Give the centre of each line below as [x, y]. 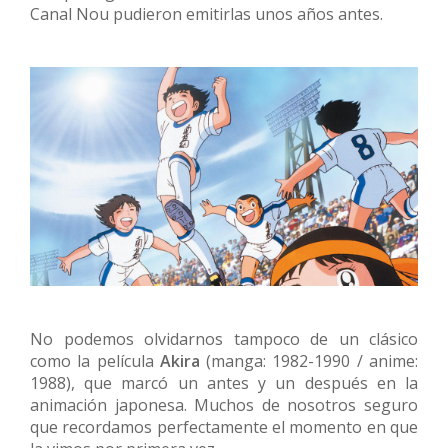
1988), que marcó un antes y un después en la [224, 382]
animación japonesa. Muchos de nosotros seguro [224, 404]
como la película [95, 360]
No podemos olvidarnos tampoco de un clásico [224, 338]
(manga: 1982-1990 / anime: [309, 360]
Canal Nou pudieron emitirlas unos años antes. [206, 14]
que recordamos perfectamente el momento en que [224, 426]
